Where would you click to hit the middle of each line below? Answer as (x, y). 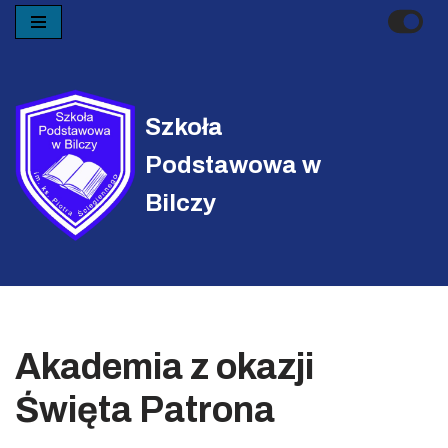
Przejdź (41, 54)
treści (35, 102)
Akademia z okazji (164, 367)
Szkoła (184, 126)
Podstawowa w (233, 164)
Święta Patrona (145, 410)
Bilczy (180, 202)
